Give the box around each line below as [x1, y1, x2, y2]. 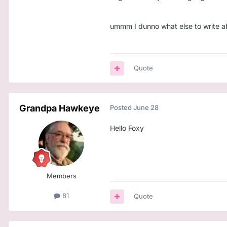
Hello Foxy [110, 124, 144, 133]
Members [46, 172, 77, 180]
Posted [110, 103, 133, 112]
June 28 [133, 103, 159, 112]
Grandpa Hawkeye [19, 103, 100, 114]
